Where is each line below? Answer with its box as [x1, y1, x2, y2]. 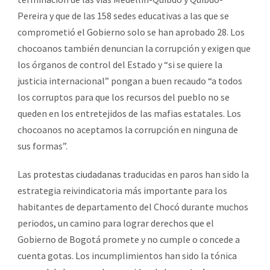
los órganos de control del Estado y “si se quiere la [17, 58, 222, 71]
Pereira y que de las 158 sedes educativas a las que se [17, 9, 229, 22]
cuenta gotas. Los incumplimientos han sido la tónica [17, 249, 237, 262]
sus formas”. [17, 139, 67, 152]
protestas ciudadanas [31, 168, 121, 180]
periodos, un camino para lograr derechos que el [17, 216, 214, 229]
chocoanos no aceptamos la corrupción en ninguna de [17, 123, 238, 136]
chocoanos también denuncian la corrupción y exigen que [17, 42, 251, 54]
